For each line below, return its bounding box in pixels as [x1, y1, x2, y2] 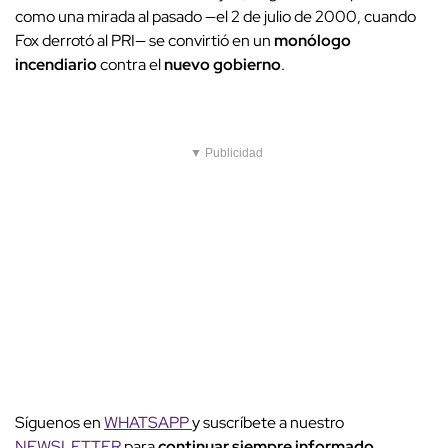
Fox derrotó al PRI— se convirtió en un [15, 30, 274, 52]
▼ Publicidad [190, 146, 263, 161]
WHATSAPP [104, 412, 192, 434]
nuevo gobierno [164, 54, 281, 76]
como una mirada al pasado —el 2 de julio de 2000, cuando [15, 6, 416, 28]
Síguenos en [15, 412, 104, 434]
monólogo [274, 30, 351, 52]
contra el [97, 54, 164, 76]
